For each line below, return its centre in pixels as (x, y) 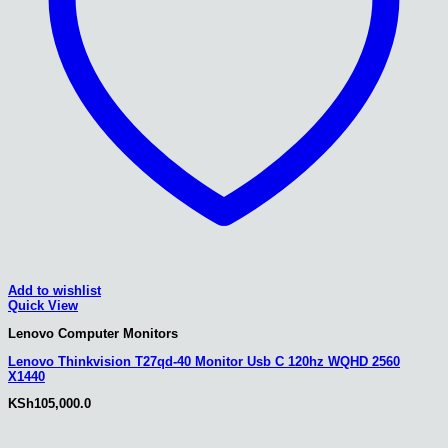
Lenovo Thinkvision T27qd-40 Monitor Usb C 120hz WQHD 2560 (204, 361)
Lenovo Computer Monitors (93, 333)
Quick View (43, 306)
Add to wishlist (54, 291)
